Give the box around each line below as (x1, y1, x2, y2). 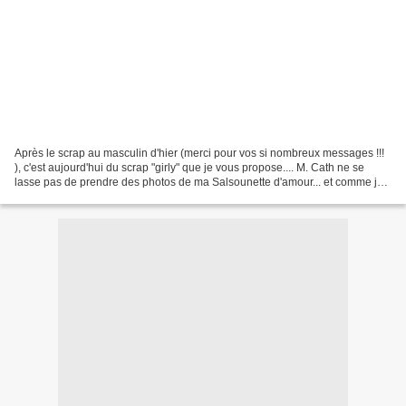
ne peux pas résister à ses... (14, 189, 151, 203)
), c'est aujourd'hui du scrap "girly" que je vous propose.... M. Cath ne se (14, 160, 364, 174)
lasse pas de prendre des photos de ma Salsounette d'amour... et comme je (14, 175, 383, 188)
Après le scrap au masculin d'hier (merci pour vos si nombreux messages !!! (14, 146, 384, 159)
